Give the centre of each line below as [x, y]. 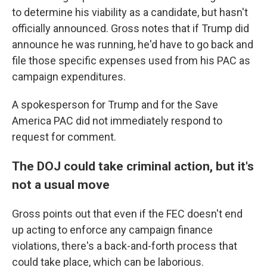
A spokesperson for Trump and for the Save [115, 105]
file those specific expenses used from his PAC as [131, 60]
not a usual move [61, 184]
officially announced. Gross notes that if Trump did [131, 28]
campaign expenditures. [69, 77]
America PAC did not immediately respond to [117, 121]
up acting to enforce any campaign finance [112, 230]
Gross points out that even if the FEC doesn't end [127, 214]
